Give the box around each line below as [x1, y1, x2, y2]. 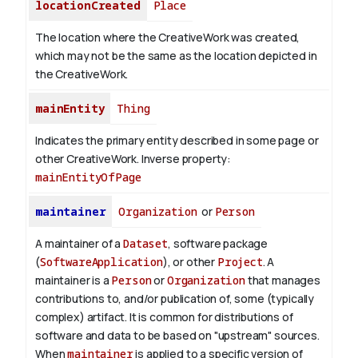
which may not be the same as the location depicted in [35, 48, 317, 64]
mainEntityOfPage [35, 169, 141, 185]
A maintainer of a [35, 236, 124, 252]
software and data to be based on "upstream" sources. [35, 328, 320, 344]
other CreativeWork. [35, 151, 141, 167]
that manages [245, 272, 320, 288]
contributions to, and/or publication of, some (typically [35, 291, 315, 307]
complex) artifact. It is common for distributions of [35, 309, 293, 325]
